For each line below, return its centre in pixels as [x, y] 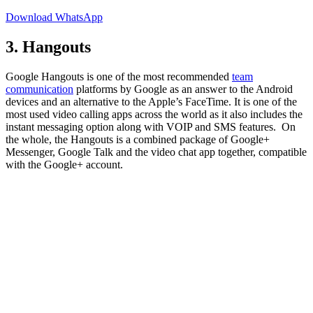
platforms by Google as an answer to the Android [183, 89]
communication [39, 89]
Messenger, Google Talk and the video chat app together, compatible [156, 152]
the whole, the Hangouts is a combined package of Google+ [138, 140]
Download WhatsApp [54, 17]
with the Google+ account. [64, 165]
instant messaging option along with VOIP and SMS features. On [151, 127]
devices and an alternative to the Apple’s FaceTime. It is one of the [151, 102]
